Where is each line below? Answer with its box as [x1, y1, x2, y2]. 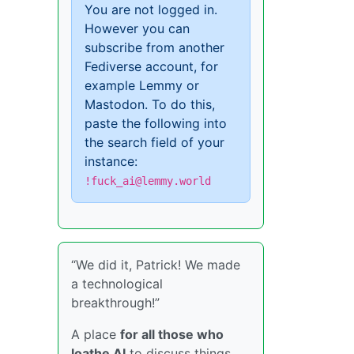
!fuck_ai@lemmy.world [85, 174, 211, 187]
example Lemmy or [85, 77, 199, 93]
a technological [71, 275, 163, 292]
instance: [85, 153, 137, 169]
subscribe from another [85, 39, 224, 55]
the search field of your [85, 134, 224, 150]
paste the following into [85, 115, 227, 131]
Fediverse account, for [85, 58, 218, 74]
